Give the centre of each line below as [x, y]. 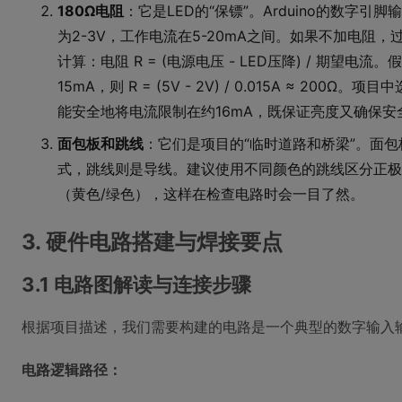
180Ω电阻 [91, 11]
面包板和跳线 [100, 144]
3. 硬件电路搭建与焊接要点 [152, 242]
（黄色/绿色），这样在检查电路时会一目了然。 [211, 194]
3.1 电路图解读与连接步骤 [136, 284]
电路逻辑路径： [72, 370]
